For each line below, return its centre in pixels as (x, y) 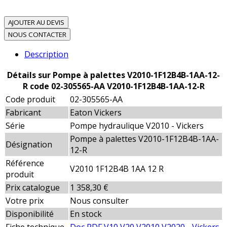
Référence (25, 163)
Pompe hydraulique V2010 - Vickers (137, 126)
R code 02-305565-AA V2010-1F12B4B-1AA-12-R (113, 86)
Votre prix (25, 201)
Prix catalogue (33, 188)
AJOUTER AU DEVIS (36, 23)
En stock (86, 214)
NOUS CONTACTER (37, 35)
